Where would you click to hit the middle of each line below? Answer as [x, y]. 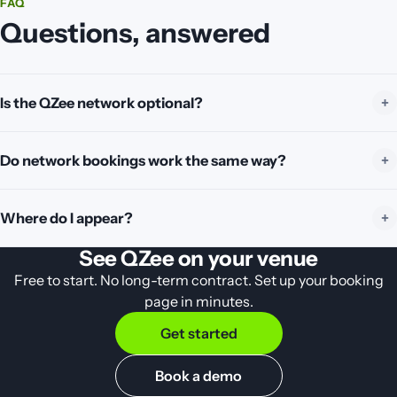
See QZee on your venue [198, 258]
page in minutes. [198, 301]
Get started [198, 333]
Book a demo [198, 376]
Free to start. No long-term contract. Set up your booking [198, 280]
